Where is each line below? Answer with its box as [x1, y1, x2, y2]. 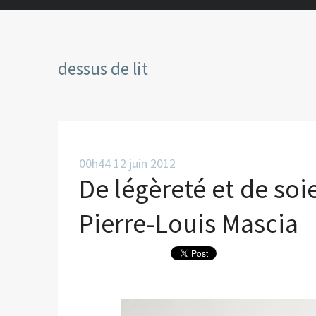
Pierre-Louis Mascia [79, 207, 298, 240]
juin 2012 [129, 155, 176, 171]
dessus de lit [58, 57, 148, 80]
